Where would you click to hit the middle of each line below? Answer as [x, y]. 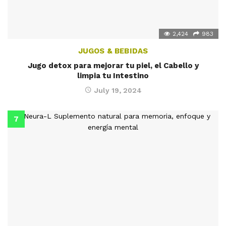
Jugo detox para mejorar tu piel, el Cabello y [113, 66]
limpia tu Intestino [113, 76]
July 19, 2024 [118, 91]
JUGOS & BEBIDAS [113, 51]
